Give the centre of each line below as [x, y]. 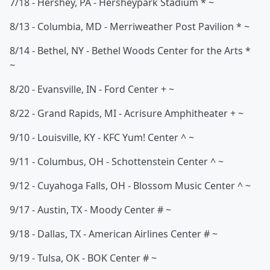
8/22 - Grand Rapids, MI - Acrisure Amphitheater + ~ [127, 114]
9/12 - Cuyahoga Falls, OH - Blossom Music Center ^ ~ [131, 186]
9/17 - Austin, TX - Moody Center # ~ [92, 210]
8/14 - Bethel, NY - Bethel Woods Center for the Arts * [130, 51]
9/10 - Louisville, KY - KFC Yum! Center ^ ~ [103, 138]
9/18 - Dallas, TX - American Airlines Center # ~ [115, 234]
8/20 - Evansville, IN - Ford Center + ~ [92, 89]
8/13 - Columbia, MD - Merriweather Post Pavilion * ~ [131, 27]
